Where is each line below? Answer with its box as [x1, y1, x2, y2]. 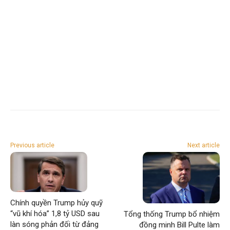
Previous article [10, 141, 54, 149]
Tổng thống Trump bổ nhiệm [123, 209, 220, 219]
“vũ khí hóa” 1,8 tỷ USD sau [10, 208, 100, 218]
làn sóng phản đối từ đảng [10, 219, 99, 229]
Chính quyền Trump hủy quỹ [10, 198, 103, 207]
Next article [187, 141, 220, 149]
